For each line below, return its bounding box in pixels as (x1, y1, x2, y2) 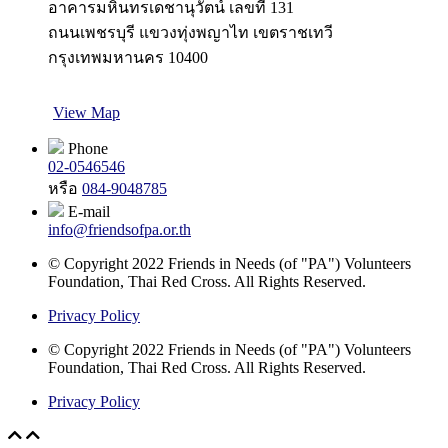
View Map (53, 103, 120, 121)
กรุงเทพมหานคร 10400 (48, 48, 208, 66)
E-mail (64, 202, 110, 220)
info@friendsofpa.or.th (48, 220, 191, 238)
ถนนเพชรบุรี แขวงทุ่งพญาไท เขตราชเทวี (48, 23, 333, 41)
